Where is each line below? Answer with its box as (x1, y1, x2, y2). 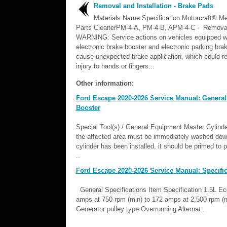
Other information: (75, 80, 134, 87)
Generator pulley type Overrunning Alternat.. (75, 205, 205, 213)
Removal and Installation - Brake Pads (93, 2, 213, 10)
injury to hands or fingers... (75, 62, 155, 70)
